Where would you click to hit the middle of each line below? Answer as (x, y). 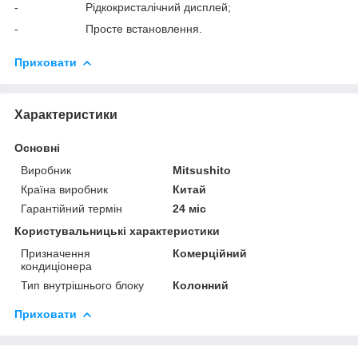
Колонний (201, 285)
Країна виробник (64, 189)
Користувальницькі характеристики (117, 231)
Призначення (56, 253)
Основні (37, 147)
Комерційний (210, 253)
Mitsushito (202, 170)
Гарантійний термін (72, 208)
